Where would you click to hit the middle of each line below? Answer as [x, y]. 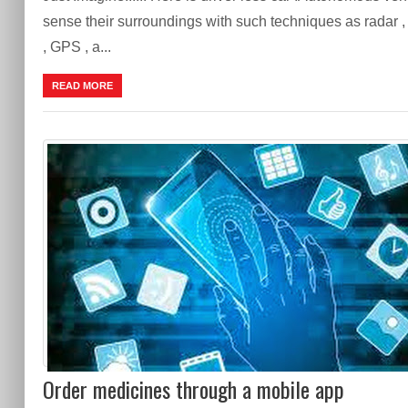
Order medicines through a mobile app [193, 388]
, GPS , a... [76, 46]
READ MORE [82, 85]
